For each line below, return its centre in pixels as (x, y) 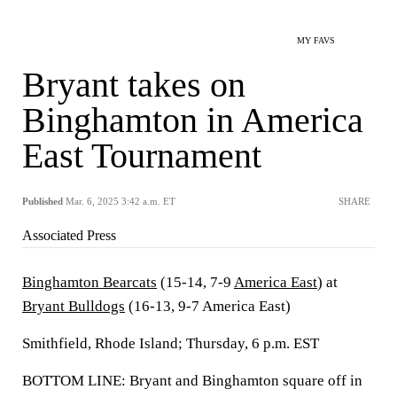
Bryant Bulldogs (74, 306)
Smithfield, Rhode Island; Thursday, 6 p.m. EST (171, 343)
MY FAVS (316, 40)
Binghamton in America (193, 120)
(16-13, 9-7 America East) (208, 306)
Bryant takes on (134, 85)
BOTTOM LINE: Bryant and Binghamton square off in (192, 381)
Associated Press (69, 235)
